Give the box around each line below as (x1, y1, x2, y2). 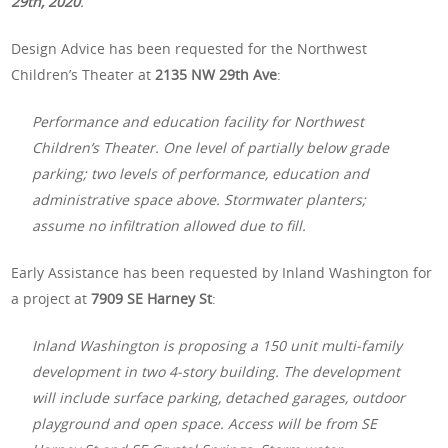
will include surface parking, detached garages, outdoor (32, 387, 406, 407)
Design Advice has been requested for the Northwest (11, 38, 368, 58)
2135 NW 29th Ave (155, 64, 278, 84)
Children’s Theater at (11, 64, 156, 84)
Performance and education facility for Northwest (32, 111, 365, 131)
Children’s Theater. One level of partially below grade (32, 137, 390, 157)
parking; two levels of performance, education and (32, 163, 370, 183)
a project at (11, 288, 92, 308)
